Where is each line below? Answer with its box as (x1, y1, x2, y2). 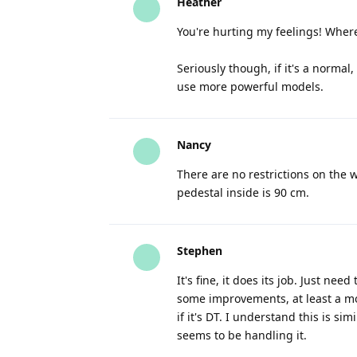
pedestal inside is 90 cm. (177, 185, 309, 200)
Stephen (177, 243, 222, 258)
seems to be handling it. (177, 328, 307, 343)
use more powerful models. (177, 79, 324, 94)
